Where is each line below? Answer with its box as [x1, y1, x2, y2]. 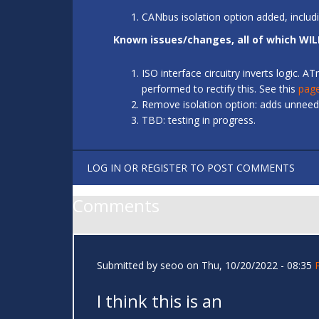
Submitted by [97, 258, 160, 273]
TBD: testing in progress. [142, 113, 256, 127]
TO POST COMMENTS [187, 161, 295, 175]
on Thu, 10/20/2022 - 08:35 [184, 258, 312, 273]
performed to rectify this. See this [142, 82, 298, 96]
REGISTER [141, 161, 187, 175]
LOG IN [87, 161, 121, 175]
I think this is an [97, 289, 222, 313]
